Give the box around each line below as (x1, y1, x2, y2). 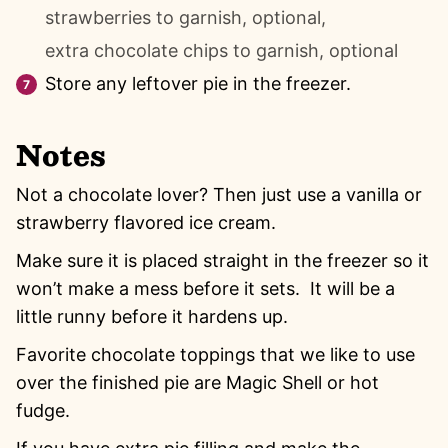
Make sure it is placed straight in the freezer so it (16, 249, 429, 271)
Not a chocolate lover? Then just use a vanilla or (16, 183, 422, 205)
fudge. (16, 399, 70, 421)
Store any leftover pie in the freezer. (45, 72, 351, 94)
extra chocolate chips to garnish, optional (45, 39, 398, 61)
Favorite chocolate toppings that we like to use (16, 343, 415, 365)
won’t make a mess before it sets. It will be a (16, 277, 395, 299)
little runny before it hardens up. (16, 305, 288, 327)
